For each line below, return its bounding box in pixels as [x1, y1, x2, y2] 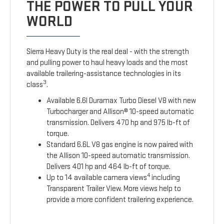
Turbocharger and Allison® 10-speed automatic [46, 106, 194, 116]
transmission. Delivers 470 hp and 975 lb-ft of [46, 117, 190, 127]
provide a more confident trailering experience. [46, 194, 194, 204]
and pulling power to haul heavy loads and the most [26, 57, 188, 67]
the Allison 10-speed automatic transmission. [46, 150, 190, 160]
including [150, 172, 180, 182]
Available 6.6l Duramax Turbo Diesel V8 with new [46, 95, 196, 105]
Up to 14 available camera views [46, 172, 147, 182]
